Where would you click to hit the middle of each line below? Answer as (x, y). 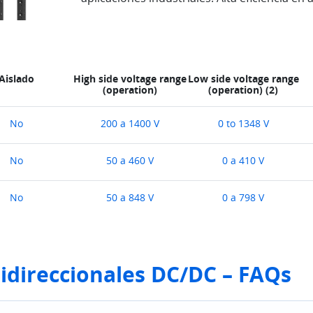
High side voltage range (130, 78)
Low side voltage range (243, 78)
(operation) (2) (243, 89)
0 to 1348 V (243, 124)
